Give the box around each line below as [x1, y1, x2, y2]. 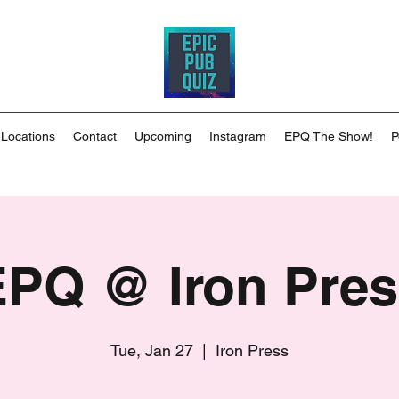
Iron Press [216, 341, 289, 360]
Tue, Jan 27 [110, 341, 193, 360]
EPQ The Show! [284, 129, 373, 143]
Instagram [209, 129, 266, 143]
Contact [73, 129, 117, 143]
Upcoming [134, 129, 191, 143]
